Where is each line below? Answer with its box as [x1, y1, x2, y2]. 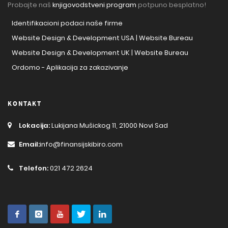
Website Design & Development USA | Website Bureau [12, 33, 193, 43]
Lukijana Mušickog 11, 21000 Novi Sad [50, 121, 168, 131]
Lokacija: [19, 121, 50, 131]
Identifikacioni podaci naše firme [12, 18, 123, 28]
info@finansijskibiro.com [40, 139, 123, 150]
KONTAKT [8, 99, 42, 109]
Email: [19, 139, 40, 150]
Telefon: [19, 163, 48, 174]
